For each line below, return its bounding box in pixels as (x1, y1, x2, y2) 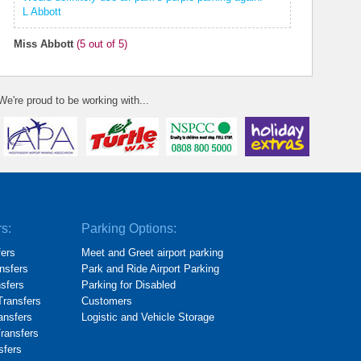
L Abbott (23, 6, 62, 18)
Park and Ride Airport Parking (81, 263, 220, 275)
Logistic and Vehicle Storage (81, 311, 215, 323)
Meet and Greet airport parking (81, 247, 224, 259)
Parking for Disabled (81, 279, 176, 291)
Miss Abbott (14, 38, 74, 50)
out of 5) (85, 38, 128, 50)
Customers (81, 295, 133, 307)
